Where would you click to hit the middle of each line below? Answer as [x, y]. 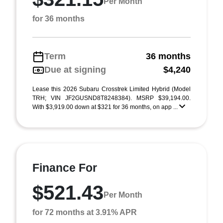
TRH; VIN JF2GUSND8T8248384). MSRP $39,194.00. [111, 98]
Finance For [65, 168]
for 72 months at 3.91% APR [85, 212]
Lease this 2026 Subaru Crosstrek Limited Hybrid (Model [111, 89]
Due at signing [75, 70]
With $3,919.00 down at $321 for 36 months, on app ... [106, 107]
